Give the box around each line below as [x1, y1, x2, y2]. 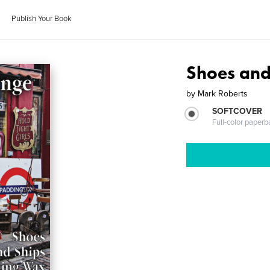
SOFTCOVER [212, 106, 263, 116]
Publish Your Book [11, 14, 72, 24]
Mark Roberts [198, 89, 248, 99]
